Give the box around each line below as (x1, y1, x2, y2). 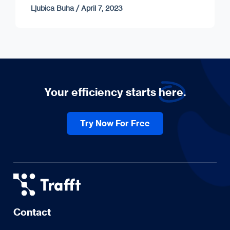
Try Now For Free (80, 118, 150, 129)
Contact (13, 206, 51, 219)
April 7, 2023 (81, 3, 123, 12)
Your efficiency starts (44, 85, 159, 99)
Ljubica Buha (31, 3, 74, 12)
